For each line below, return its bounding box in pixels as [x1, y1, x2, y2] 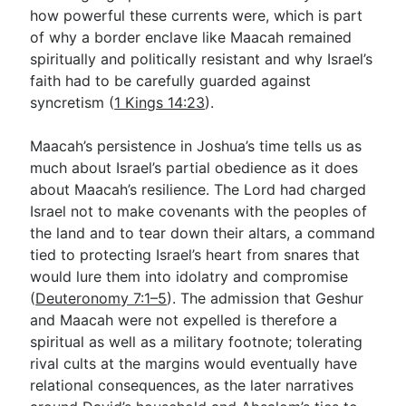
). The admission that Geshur [167, 289, 364, 307]
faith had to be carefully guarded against [30, 72, 312, 90]
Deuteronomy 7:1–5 [35, 289, 168, 307]
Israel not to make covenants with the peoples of [30, 202, 368, 220]
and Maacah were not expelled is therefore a [30, 311, 338, 329]
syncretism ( [30, 93, 115, 111]
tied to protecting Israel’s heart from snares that [30, 246, 361, 264]
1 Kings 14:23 [114, 93, 206, 111]
